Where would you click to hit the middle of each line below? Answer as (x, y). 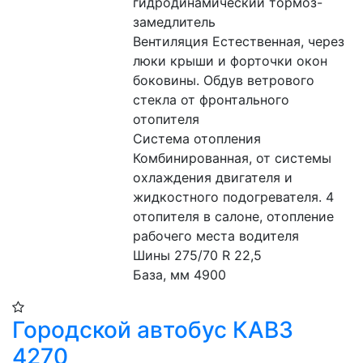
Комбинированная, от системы (233, 158)
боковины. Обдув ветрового (224, 80)
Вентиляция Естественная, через (239, 41)
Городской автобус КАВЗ (153, 330)
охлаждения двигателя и (213, 177)
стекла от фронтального (211, 100)
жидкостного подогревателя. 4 (234, 197)
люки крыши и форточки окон (231, 61)
